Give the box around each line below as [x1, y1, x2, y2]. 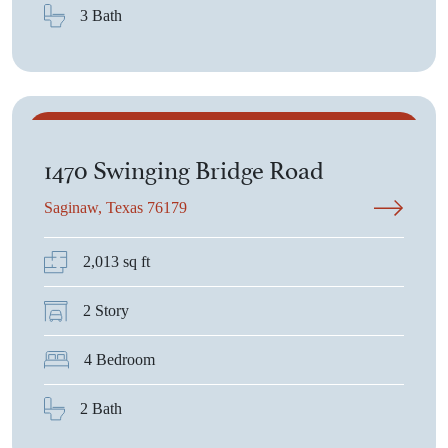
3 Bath [80, 7, 122, 24]
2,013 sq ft [83, 253, 150, 270]
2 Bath [80, 400, 122, 417]
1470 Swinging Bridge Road [44, 149, 324, 186]
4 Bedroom [84, 351, 155, 368]
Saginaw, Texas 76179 [44, 199, 187, 216]
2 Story [83, 302, 129, 319]
